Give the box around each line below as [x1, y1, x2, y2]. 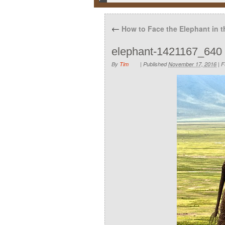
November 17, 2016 [168, 60, 216, 68]
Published [143, 60, 167, 68]
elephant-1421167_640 [111, 45, 222, 58]
